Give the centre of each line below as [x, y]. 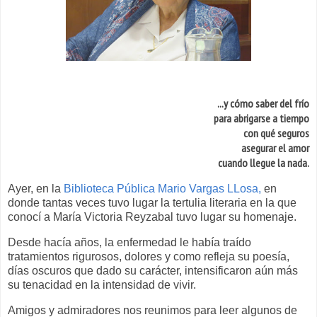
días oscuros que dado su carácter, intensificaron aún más [153, 270]
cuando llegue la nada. [264, 163]
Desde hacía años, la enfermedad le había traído [129, 242]
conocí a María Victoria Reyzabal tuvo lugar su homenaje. [152, 217]
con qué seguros [276, 133]
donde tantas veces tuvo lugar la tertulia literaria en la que [152, 203]
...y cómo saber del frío [263, 104]
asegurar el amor [275, 148]
